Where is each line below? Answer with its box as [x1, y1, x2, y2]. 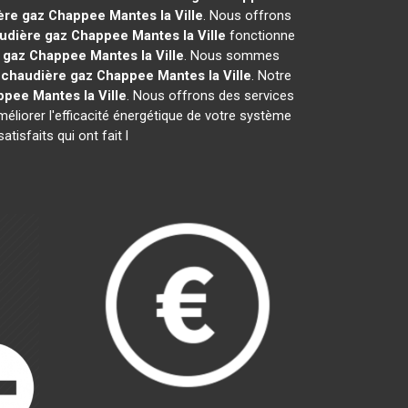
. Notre [250, 67, 291, 84]
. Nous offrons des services [126, 87, 294, 104]
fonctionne [225, 27, 295, 44]
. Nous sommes [184, 47, 280, 64]
